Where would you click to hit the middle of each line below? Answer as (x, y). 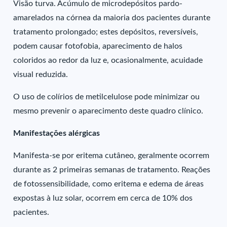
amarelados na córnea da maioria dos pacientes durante (112, 18)
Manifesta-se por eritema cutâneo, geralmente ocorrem (111, 156)
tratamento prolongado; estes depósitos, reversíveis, (106, 32)
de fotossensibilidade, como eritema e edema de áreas (109, 184)
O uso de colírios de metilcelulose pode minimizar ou (107, 97)
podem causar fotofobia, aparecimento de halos (98, 46)
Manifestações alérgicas (57, 133)
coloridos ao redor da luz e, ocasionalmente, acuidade (108, 60)
